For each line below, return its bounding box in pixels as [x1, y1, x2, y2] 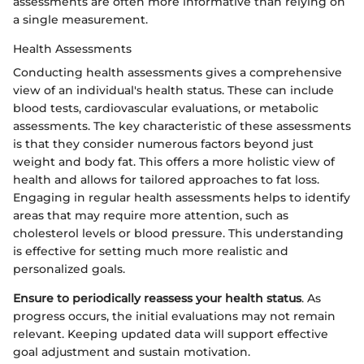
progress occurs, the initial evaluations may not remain [13, 309, 336, 324]
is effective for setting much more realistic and [13, 244, 288, 259]
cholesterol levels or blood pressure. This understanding [13, 226, 344, 241]
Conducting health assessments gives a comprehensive [13, 65, 342, 80]
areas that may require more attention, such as [13, 208, 288, 223]
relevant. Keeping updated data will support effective [13, 327, 328, 342]
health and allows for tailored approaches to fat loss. [13, 172, 319, 188]
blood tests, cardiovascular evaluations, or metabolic [13, 101, 318, 116]
